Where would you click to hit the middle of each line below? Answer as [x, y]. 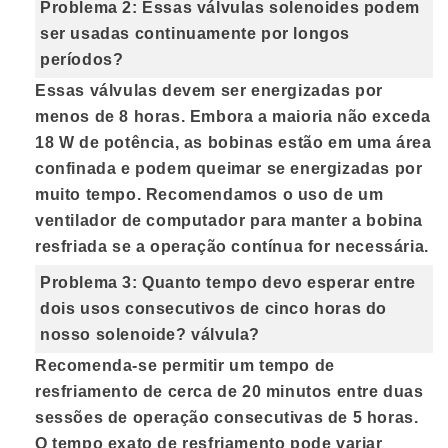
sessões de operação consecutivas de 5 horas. [227, 418]
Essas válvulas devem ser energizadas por [209, 91]
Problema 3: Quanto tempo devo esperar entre [228, 283]
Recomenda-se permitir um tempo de [185, 366]
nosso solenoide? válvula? [150, 335]
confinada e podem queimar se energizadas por [229, 169]
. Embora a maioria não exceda [306, 117]
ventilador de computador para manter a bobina [229, 221]
